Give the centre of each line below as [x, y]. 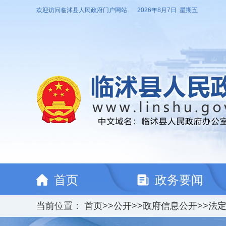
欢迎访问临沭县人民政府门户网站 [82, 10]
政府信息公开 [170, 206]
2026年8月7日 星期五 [167, 10]
